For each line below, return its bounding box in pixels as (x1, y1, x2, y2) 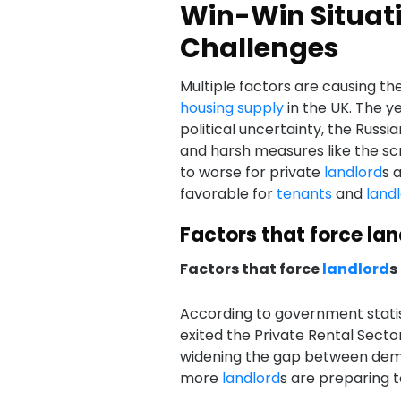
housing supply (179, 98, 284, 118)
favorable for (179, 183, 277, 204)
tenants (276, 183, 332, 204)
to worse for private (179, 162, 324, 183)
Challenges (179, 30, 339, 67)
